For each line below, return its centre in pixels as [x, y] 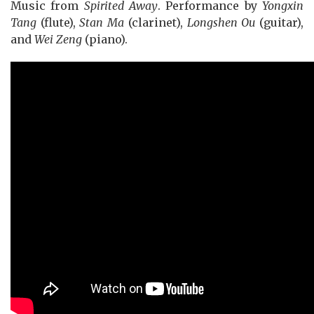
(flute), [58, 23]
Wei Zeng [58, 40]
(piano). [105, 40]
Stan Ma [102, 23]
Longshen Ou [221, 23]
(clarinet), [156, 23]
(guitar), [280, 23]
